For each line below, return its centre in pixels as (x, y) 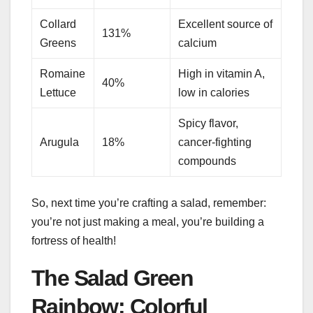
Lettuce (58, 93)
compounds (208, 161)
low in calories (214, 93)
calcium (198, 43)
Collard (58, 24)
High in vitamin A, (222, 74)
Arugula (60, 143)
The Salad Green (112, 278)
